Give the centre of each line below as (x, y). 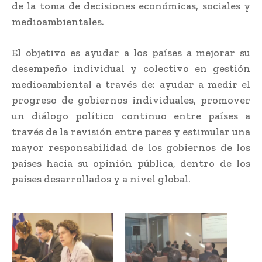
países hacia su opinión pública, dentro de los (131, 163)
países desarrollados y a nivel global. (101, 179)
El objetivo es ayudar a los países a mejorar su (131, 52)
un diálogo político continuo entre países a (131, 116)
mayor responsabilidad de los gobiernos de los (131, 147)
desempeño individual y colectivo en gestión (131, 68)
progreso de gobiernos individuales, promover (131, 100)
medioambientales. (58, 21)
